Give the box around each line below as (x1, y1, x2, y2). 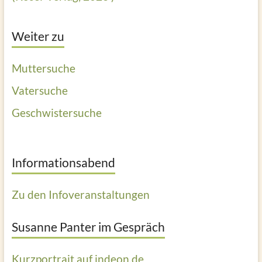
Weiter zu (11, 28, 64, 43)
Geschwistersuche (11, 105, 102, 119)
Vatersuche (11, 83, 68, 97)
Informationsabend (11, 154, 115, 170)
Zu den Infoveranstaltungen (11, 187, 150, 201)
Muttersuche (11, 61, 75, 75)
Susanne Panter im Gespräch (11, 219, 165, 234)
